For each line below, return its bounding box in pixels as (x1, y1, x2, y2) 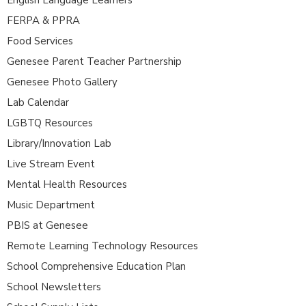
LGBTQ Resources (7, 115, 93, 130)
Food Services (7, 33, 73, 48)
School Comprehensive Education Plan (7, 259, 186, 273)
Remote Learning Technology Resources (7, 238, 198, 253)
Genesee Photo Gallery (7, 74, 117, 89)
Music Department (7, 197, 95, 212)
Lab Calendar (7, 95, 69, 109)
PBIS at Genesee (7, 218, 88, 232)
